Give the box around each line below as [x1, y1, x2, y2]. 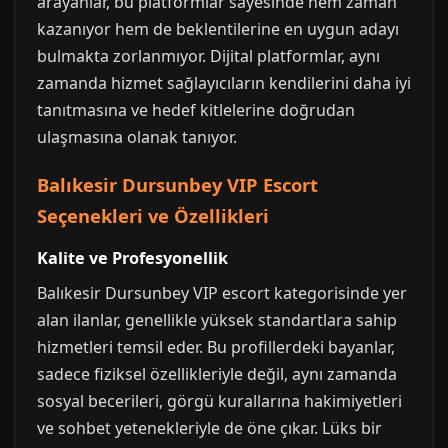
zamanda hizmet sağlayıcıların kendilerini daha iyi [37, 72, 411, 94]
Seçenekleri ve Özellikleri [37, 203, 269, 228]
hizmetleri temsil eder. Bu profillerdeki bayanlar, [37, 336, 395, 358]
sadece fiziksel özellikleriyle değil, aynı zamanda [37, 363, 397, 385]
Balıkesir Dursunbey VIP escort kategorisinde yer [37, 282, 407, 304]
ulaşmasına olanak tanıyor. [37, 126, 237, 148]
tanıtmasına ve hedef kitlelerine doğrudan [37, 99, 355, 121]
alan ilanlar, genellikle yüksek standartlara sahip [37, 309, 397, 331]
